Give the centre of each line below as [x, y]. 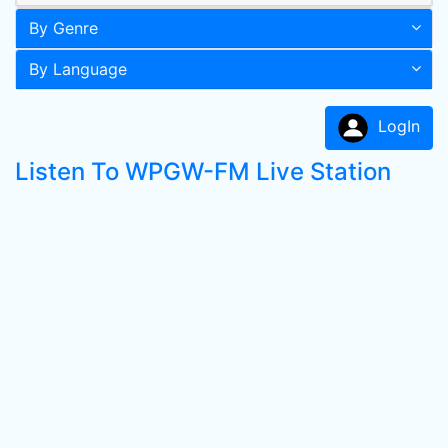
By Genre [63, 28]
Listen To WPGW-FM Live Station [203, 171]
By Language [78, 69]
